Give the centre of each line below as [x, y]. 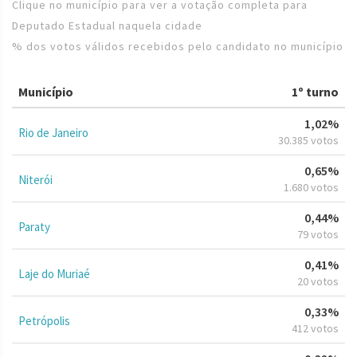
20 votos [318, 281]
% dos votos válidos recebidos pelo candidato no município [178, 46]
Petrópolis [44, 320]
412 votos [315, 328]
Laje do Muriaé [54, 273]
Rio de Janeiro [53, 132]
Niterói [35, 179]
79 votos [318, 234]
